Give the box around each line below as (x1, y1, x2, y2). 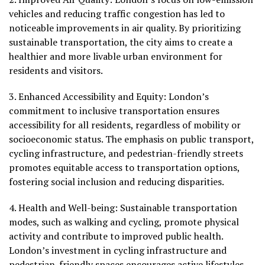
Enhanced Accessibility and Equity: (18, 90, 166, 104)
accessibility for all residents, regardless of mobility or (9, 118, 241, 132)
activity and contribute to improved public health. (9, 230, 223, 243)
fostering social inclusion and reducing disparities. (9, 175, 224, 189)
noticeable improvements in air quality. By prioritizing (9, 21, 241, 35)
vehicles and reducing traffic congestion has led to (9, 7, 225, 21)
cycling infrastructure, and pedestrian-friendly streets (9, 147, 243, 160)
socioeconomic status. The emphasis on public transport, (9, 132, 254, 146)
